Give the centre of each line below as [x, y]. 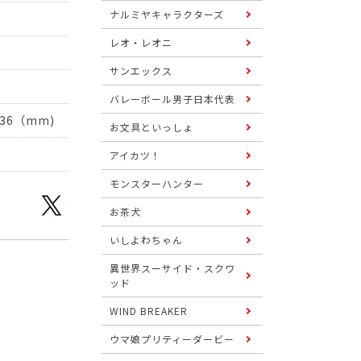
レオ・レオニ [141, 42]
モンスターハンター [157, 183]
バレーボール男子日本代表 [172, 99]
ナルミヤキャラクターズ [167, 14]
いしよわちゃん [146, 240]
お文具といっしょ [151, 127]
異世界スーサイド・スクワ [172, 268]
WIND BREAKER [149, 311]
